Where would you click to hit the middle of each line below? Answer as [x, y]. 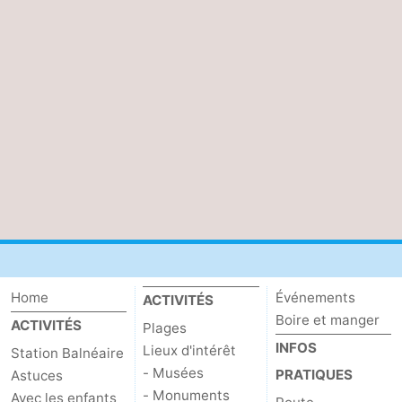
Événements [315, 298]
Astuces [37, 376]
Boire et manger [327, 320]
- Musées [174, 373]
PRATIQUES [314, 375]
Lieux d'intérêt [190, 351]
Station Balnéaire [67, 354]
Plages [165, 328]
